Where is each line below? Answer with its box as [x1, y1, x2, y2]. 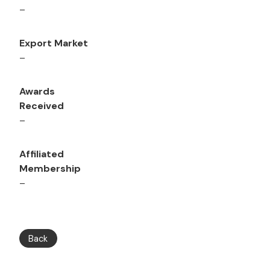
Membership [19, 162, 81, 175]
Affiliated [19, 148, 64, 161]
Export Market [19, 37, 88, 50]
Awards [19, 85, 55, 98]
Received [19, 99, 64, 113]
